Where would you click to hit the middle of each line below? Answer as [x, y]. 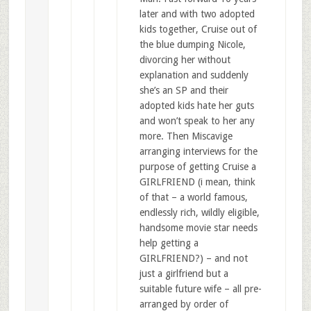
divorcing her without [185, 60]
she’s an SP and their [184, 91]
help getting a [169, 243]
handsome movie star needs [198, 228]
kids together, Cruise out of [198, 30]
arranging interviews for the [198, 152]
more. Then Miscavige [186, 136]
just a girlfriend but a [184, 274]
